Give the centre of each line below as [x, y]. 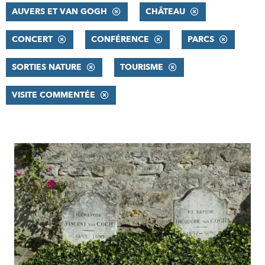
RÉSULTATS [41, 151]
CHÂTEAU [165, 12]
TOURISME [142, 67]
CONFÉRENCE [120, 39]
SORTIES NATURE [47, 67]
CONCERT [32, 39]
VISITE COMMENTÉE [54, 95]
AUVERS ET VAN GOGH [59, 12]
